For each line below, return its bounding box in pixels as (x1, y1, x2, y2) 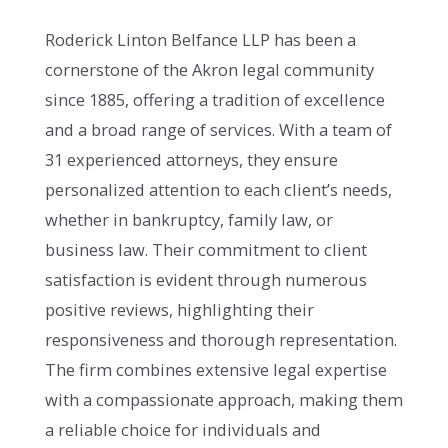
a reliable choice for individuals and (45, 418, 321, 442)
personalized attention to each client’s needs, (45, 178, 392, 202)
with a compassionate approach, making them (45, 388, 403, 412)
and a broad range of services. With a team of (45, 118, 392, 142)
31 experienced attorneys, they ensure (45, 148, 338, 172)
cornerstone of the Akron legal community (45, 58, 374, 82)
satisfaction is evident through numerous (45, 268, 367, 292)
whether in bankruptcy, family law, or (45, 208, 333, 232)
